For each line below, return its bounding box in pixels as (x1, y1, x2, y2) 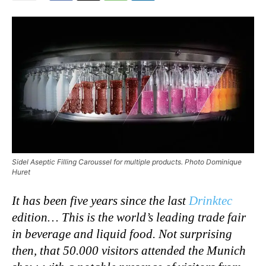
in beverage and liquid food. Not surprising (12, 226, 232, 241)
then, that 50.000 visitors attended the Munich (12, 243, 246, 258)
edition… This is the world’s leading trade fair (12, 210, 246, 224)
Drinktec (189, 193, 232, 208)
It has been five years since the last (12, 193, 189, 208)
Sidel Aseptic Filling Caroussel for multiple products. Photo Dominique (12, 157, 242, 166)
